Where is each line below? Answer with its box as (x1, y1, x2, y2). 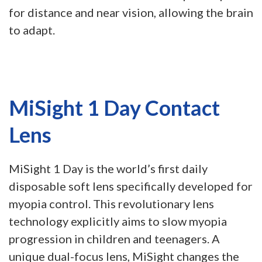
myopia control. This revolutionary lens (9, 196, 214, 211)
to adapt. (9, 23, 55, 37)
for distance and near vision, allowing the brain (9, 5, 253, 19)
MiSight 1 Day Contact (9, 95, 220, 120)
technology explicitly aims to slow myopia (9, 214, 227, 228)
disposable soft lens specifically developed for (9, 179, 253, 193)
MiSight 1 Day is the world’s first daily (9, 161, 208, 175)
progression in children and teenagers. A (9, 232, 220, 246)
